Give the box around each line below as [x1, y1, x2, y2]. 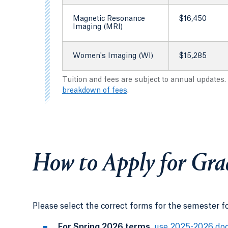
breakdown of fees [62, 87, 127, 94]
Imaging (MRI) [73, 23, 123, 31]
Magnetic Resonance [73, 15, 145, 22]
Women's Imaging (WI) [73, 52, 153, 60]
